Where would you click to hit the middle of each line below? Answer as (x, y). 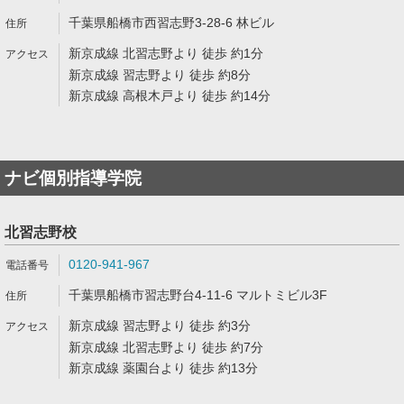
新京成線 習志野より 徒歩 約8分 (160, 75)
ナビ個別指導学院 (73, 178)
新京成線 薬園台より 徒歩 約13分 (163, 368)
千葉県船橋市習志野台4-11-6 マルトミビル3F (198, 295)
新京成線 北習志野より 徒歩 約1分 (166, 53)
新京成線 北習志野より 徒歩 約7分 (166, 347)
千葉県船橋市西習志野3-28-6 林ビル (171, 23)
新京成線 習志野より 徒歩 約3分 (160, 326)
